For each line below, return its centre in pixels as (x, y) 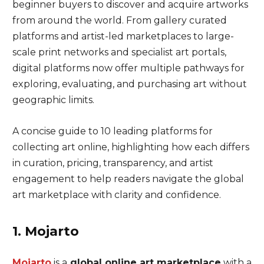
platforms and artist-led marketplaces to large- (123, 36)
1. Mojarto (45, 231)
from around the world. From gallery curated (119, 20)
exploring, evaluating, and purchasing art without (129, 84)
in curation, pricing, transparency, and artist (113, 163)
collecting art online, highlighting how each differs (131, 147)
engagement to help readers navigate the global (128, 179)
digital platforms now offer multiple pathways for (128, 68)
